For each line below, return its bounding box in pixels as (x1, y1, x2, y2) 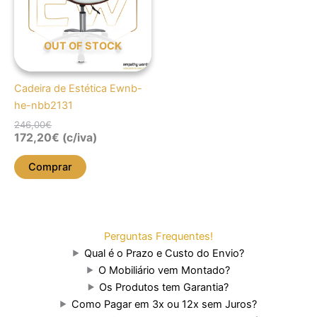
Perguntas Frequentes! (104, 229, 213, 243)
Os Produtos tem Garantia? (99, 280, 229, 294)
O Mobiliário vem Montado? (98, 263, 230, 277)
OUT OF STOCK (44, 39, 122, 52)
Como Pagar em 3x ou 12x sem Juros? (71, 297, 257, 311)
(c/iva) (59, 131, 97, 145)
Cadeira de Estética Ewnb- (14, 82, 142, 96)
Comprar (28, 161, 72, 174)
